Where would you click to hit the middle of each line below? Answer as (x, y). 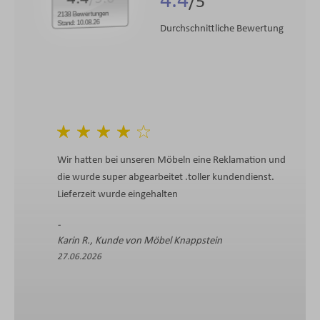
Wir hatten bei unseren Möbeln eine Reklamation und (171, 160)
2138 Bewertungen (90, 14)
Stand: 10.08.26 (78, 23)
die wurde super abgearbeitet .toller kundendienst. (166, 177)
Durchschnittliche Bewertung (222, 29)
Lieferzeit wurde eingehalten (117, 195)
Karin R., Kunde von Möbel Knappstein (140, 241)
